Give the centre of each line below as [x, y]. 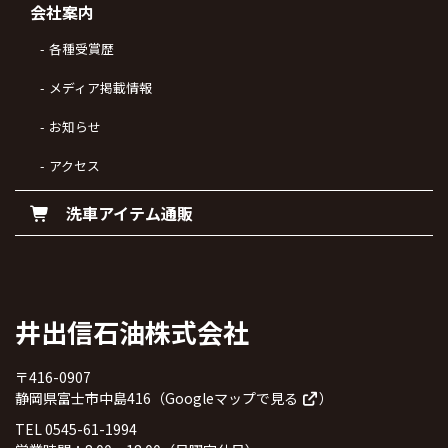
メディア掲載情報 [100, 87]
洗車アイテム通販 [121, 212]
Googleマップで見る [233, 397]
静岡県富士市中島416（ [90, 397]
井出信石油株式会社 [132, 331]
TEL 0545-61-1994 [76, 428]
